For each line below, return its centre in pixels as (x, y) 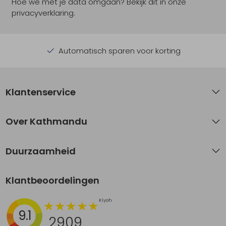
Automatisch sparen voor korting (118, 50)
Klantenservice (41, 92)
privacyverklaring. (43, 13)
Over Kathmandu (47, 122)
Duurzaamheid (41, 151)
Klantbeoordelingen (53, 181)
